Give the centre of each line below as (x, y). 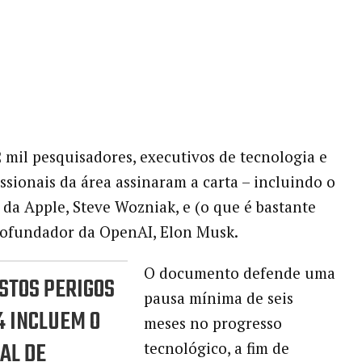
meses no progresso (213, 323)
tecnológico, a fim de (216, 348)
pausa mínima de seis (218, 298)
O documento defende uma (239, 273)
